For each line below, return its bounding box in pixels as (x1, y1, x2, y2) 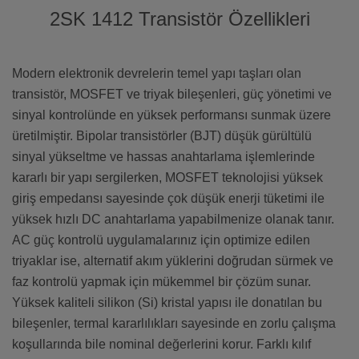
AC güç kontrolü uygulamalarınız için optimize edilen (12, 233, 310, 248)
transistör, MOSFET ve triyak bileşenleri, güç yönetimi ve (12, 87, 332, 102)
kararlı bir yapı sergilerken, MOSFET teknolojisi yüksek (12, 171, 323, 185)
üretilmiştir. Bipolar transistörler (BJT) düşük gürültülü (12, 129, 312, 143)
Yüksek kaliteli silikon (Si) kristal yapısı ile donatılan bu (12, 296, 322, 310)
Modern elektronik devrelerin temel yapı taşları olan (12, 67, 301, 81)
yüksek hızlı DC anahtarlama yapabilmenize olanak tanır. (12, 212, 334, 227)
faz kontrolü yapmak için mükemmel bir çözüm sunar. (12, 275, 311, 289)
